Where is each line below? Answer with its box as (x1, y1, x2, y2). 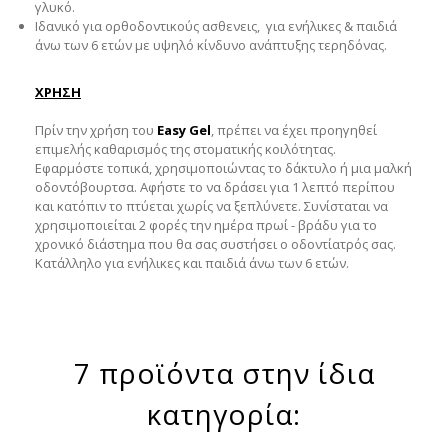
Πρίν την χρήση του (35, 121, 157, 140)
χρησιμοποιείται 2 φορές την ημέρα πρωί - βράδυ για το (35, 216, 377, 235)
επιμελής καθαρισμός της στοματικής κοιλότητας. (35, 140, 339, 159)
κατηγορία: (147, 395, 301, 434)
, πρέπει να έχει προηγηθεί (211, 121, 377, 140)
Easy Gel (157, 121, 211, 140)
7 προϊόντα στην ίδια (73, 354, 375, 393)
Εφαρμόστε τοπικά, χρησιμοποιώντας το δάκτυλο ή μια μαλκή (35, 159, 412, 178)
